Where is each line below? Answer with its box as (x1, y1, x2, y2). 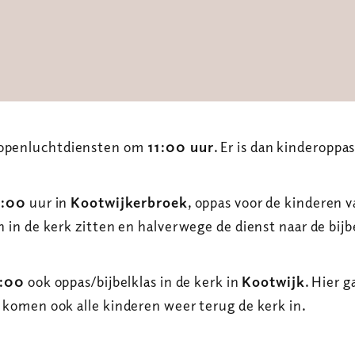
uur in (26, 193, 71, 212)
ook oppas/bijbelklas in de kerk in (25, 273, 242, 291)
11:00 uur (147, 138, 214, 156)
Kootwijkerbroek (71, 193, 188, 212)
